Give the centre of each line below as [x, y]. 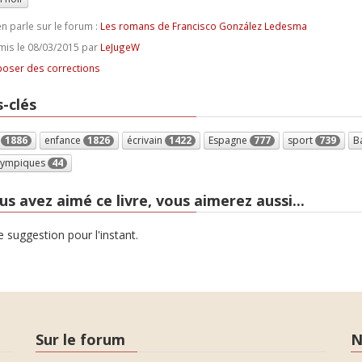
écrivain [145, 140]
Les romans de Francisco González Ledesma [203, 26]
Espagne [229, 140]
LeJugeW [120, 47]
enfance [63, 140]
